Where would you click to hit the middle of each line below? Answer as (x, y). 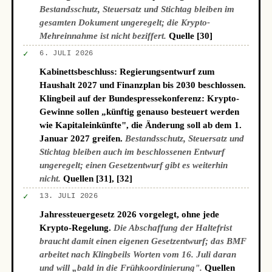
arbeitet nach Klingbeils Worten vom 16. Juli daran (138, 254)
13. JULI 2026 (69, 196)
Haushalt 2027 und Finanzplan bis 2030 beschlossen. (143, 85)
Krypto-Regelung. (77, 228)
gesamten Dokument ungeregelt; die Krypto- (125, 22)
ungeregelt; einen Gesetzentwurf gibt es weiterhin (134, 165)
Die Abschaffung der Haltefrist (173, 228)
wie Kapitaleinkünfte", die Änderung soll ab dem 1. (141, 125)
